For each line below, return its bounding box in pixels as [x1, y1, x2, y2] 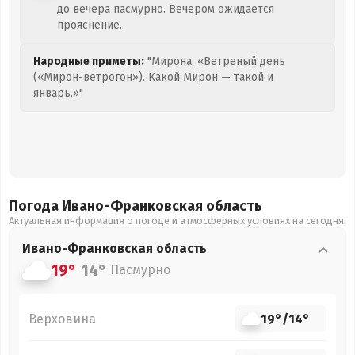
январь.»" [33, 86, 83, 100]
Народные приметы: [33, 55, 144, 68]
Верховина [29, 311, 96, 326]
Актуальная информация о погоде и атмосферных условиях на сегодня [9, 215, 344, 227]
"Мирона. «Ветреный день [144, 55, 285, 68]
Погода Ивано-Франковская [9, 197, 206, 215]
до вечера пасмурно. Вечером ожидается [57, 2, 274, 16]
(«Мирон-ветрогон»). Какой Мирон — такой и [33, 71, 273, 84]
